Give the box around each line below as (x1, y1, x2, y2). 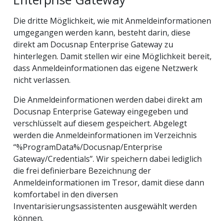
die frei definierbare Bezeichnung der (13, 165, 151, 176)
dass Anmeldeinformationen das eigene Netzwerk (13, 62, 198, 74)
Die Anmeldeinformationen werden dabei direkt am (13, 94, 202, 105)
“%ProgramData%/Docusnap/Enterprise (13, 141, 162, 152)
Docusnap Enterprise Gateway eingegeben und (13, 106, 188, 117)
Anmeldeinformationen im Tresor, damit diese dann (13, 177, 204, 188)
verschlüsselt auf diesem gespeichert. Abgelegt (13, 117, 187, 129)
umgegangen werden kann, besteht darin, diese (13, 27, 190, 38)
